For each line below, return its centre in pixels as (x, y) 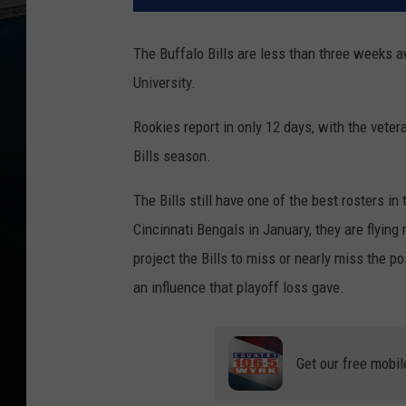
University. (164, 83)
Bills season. (172, 156)
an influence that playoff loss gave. (239, 288)
